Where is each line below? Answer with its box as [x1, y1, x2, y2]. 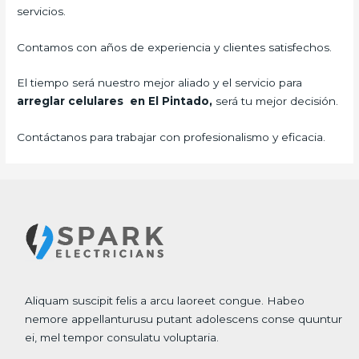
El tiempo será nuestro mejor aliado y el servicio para [17, 76, 303, 90]
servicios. [17, 4, 67, 18]
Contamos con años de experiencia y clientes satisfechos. [17, 40, 333, 54]
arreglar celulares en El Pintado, [17, 95, 216, 108]
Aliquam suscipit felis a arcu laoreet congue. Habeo [25, 294, 305, 308]
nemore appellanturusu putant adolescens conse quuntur [25, 313, 343, 326]
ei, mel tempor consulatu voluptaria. [25, 331, 220, 345]
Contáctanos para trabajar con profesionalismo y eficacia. [17, 131, 326, 144]
